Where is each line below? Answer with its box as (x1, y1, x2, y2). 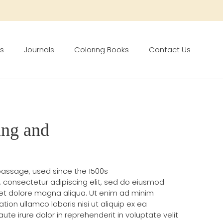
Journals (24, 44, 54, 55)
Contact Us (149, 44, 191, 55)
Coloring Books (74, 44, 129, 55)
